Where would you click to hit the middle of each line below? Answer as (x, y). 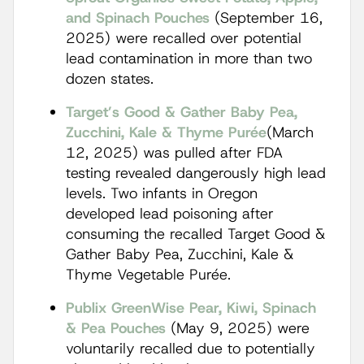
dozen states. (112, 79)
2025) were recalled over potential (184, 38)
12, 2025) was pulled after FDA (174, 153)
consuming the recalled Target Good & (196, 234)
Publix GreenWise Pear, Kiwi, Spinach (191, 308)
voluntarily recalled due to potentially (191, 349)
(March (290, 132)
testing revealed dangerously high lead (196, 173)
